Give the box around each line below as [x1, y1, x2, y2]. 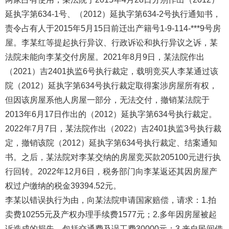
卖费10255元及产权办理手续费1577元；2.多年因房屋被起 [5, 210, 217, 219]
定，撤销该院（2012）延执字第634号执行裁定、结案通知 [5, 139, 217, 147]
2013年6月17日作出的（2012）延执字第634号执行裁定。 [5, 110, 217, 119]
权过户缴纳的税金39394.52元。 [5, 181, 121, 190]
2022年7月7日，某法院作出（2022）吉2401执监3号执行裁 [5, 124, 221, 133]
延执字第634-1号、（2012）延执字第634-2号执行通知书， [5, 10, 221, 18]
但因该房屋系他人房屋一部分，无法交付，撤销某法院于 [5, 96, 210, 104]
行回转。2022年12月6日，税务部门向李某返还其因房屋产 [5, 167, 217, 176]
